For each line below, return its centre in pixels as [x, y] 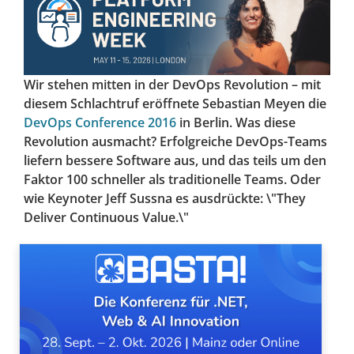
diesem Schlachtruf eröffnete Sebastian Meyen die [175, 104]
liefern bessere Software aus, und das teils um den [175, 161]
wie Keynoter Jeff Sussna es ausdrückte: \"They [165, 199]
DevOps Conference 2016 [100, 123]
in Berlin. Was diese [236, 123]
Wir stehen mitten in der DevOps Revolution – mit [172, 85]
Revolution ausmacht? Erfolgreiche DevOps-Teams [175, 142]
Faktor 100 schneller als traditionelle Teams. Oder [172, 180]
